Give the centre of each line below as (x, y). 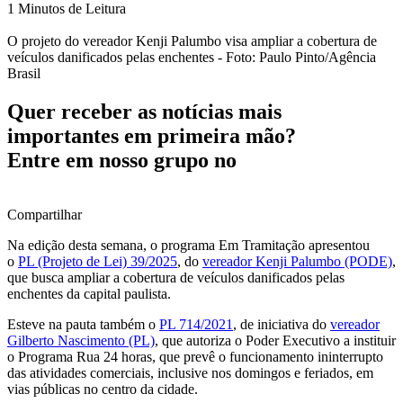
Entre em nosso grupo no (122, 161)
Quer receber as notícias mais (144, 112)
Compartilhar (45, 215)
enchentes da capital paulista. (89, 294)
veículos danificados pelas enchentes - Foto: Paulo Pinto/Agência (192, 58)
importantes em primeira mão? (152, 136)
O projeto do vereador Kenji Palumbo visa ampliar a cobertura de (192, 41)
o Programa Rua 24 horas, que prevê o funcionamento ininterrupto (195, 357)
